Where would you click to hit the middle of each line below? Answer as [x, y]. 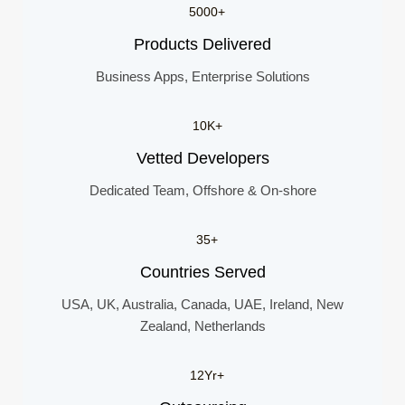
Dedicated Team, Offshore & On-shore [202, 190]
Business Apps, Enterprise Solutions [202, 76]
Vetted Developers [202, 158]
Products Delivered [202, 44]
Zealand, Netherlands [202, 326]
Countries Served [202, 272]
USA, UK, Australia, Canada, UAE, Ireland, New [202, 304]
